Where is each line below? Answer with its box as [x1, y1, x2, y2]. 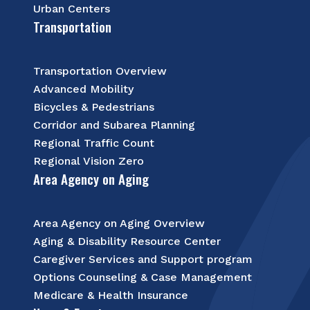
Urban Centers [33, 2, 110, 16]
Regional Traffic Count [33, 136, 154, 150]
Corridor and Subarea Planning [33, 118, 195, 132]
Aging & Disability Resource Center [33, 235, 221, 248]
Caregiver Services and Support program [33, 253, 253, 266]
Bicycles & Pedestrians [33, 100, 154, 114]
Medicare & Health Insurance [33, 289, 188, 302]
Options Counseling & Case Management [33, 271, 252, 284]
